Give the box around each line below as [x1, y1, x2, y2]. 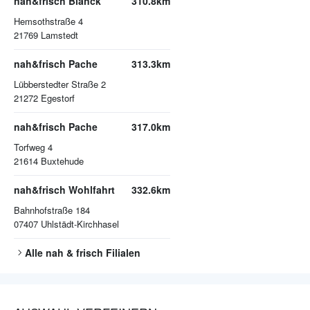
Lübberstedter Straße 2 [14, 77, 106, 91]
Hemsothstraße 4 [14, 15, 83, 28]
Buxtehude [41, 154, 84, 168]
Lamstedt [41, 28, 78, 42]
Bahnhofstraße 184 [14, 203, 90, 217]
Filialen [103, 246, 140, 260]
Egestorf [41, 91, 75, 105]
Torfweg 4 [14, 140, 53, 154]
